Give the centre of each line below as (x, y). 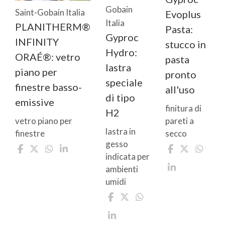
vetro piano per (44, 121)
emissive (35, 102)
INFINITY (37, 41)
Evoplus (183, 14)
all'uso (180, 89)
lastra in (121, 132)
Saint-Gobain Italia (50, 12)
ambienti (122, 169)
